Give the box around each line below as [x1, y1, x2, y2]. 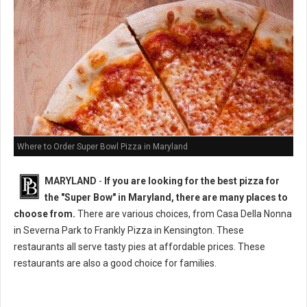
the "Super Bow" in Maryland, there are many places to [45, 192, 288, 204]
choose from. [14, 208, 75, 220]
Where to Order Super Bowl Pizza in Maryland [17, 141, 188, 151]
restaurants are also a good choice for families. [14, 258, 217, 269]
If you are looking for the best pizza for [104, 175, 280, 187]
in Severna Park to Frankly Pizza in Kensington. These [14, 225, 244, 236]
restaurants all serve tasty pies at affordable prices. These [14, 241, 265, 253]
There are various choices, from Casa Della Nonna [75, 208, 292, 220]
